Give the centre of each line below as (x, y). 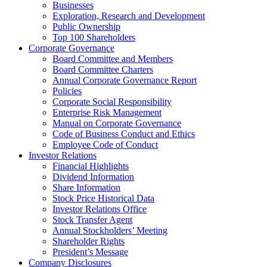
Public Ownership (86, 27)
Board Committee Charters (103, 69)
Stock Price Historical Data (103, 198)
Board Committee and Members (113, 59)
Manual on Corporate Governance (117, 123)
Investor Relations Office (100, 209)
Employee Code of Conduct (105, 145)
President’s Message (90, 252)
